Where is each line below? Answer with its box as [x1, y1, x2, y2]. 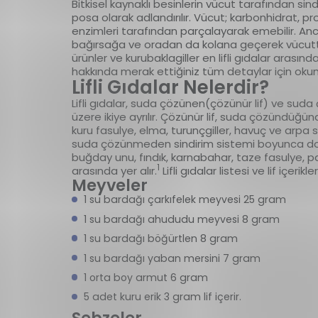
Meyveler [71, 174, 148, 197]
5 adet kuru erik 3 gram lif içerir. [83, 290, 241, 305]
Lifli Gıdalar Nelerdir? [71, 74, 269, 101]
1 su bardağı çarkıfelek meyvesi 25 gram [83, 192, 286, 207]
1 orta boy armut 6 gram [83, 270, 208, 285]
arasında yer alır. [71, 163, 157, 179]
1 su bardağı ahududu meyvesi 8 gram [83, 212, 280, 226]
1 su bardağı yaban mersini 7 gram [83, 251, 261, 265]
